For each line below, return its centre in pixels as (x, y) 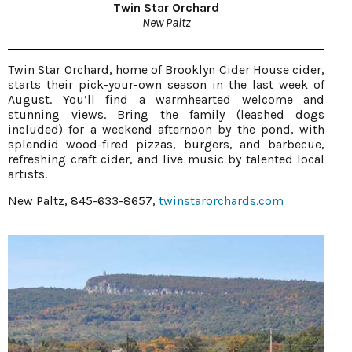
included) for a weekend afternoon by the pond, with (166, 129)
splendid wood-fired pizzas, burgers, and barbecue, (166, 144)
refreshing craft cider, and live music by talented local (166, 159)
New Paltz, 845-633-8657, (83, 200)
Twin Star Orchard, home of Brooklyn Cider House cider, (166, 69)
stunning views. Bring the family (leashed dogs (166, 114)
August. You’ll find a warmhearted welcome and (166, 99)
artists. (27, 174)
